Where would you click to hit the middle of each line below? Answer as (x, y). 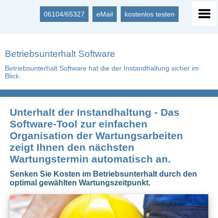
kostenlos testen (149, 14)
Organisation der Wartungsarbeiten (96, 136)
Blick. (13, 76)
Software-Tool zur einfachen (79, 124)
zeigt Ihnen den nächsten (72, 147)
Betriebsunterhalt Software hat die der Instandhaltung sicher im (102, 68)
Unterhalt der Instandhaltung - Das (95, 112)
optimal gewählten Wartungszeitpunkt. (80, 183)
